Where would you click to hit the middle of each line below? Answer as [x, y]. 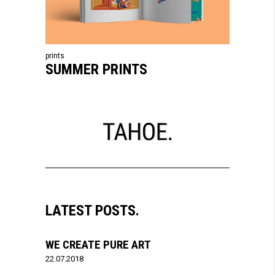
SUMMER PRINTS [96, 70]
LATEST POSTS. [92, 211]
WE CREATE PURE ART [98, 245]
